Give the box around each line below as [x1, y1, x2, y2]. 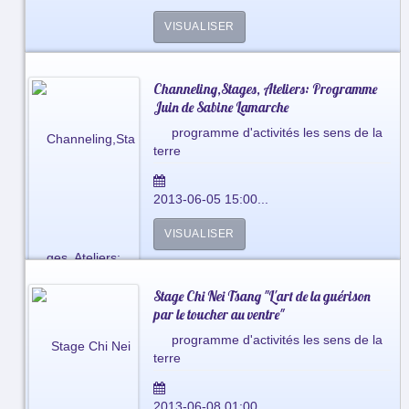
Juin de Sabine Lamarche [152, 98, 288, 116]
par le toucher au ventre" [152, 305, 284, 323]
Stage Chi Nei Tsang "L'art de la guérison [152, 287, 371, 305]
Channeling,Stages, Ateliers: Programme [152, 79, 377, 98]
